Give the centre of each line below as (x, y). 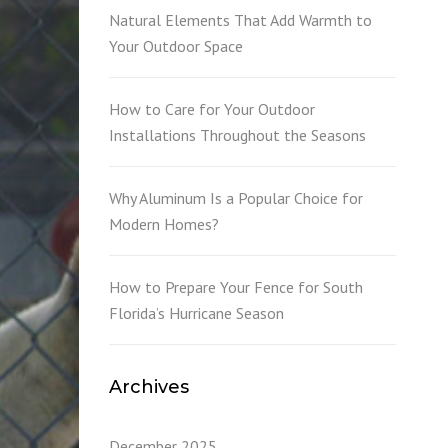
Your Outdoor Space (175, 46)
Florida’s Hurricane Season (196, 313)
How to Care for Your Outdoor (211, 109)
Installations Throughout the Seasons (237, 135)
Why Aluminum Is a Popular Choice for (235, 198)
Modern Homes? (163, 224)
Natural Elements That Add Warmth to (240, 20)
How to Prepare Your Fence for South (235, 287)
